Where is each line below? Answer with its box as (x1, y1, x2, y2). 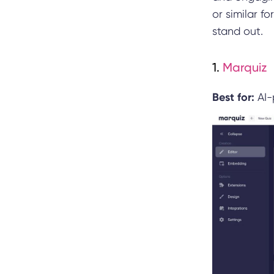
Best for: (212, 90, 254, 104)
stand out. (212, 24, 263, 37)
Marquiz (223, 59, 267, 75)
